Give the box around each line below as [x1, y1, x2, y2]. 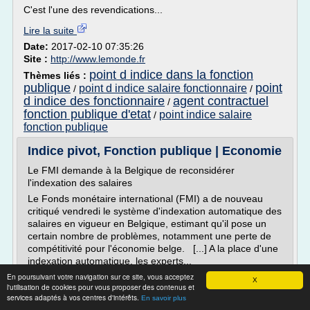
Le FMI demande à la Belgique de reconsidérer [28, 165, 235, 176]
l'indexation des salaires [28, 177, 132, 188]
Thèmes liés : [24, 70, 89, 81]
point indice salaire [159, 109, 252, 120]
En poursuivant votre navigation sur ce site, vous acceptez [7, 271, 194, 282]
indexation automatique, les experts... [28, 255, 192, 266]
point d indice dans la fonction [89, 68, 253, 82]
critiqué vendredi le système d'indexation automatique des [28, 206, 282, 217]
